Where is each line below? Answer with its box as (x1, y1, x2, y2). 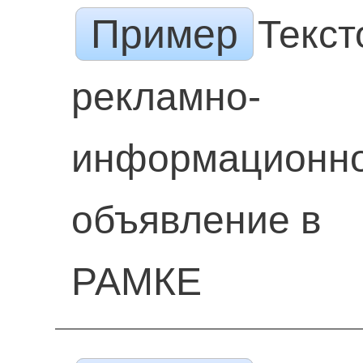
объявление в (70, 199, 322, 241)
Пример (79, 11, 250, 57)
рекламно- (70, 75, 261, 118)
